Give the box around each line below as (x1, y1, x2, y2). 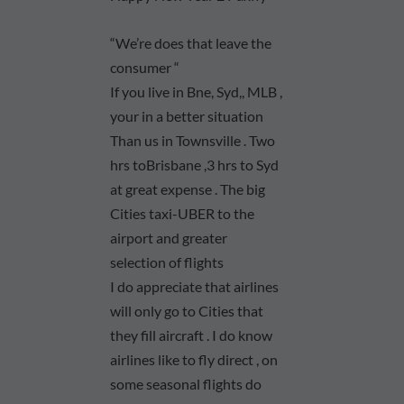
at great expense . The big (110, 179, 266, 197)
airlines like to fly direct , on (110, 350, 279, 368)
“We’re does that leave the (110, 33, 272, 51)
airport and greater (110, 228, 228, 246)
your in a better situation (110, 106, 264, 124)
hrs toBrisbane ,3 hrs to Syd (110, 155, 280, 173)
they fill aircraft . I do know (110, 326, 273, 344)
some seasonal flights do (110, 374, 262, 392)
